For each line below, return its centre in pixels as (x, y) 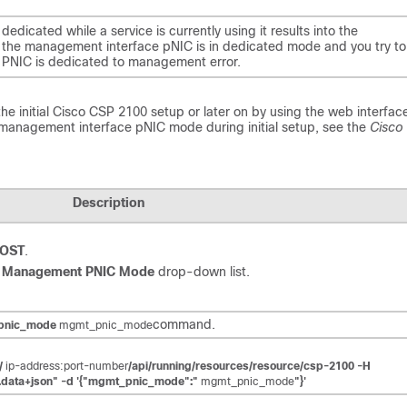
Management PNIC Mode (78, 272)
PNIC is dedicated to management (104, 61)
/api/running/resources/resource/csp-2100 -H (249, 366)
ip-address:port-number (67, 366)
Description (108, 203)
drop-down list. (202, 272)
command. (184, 324)
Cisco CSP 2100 (100, 112)
